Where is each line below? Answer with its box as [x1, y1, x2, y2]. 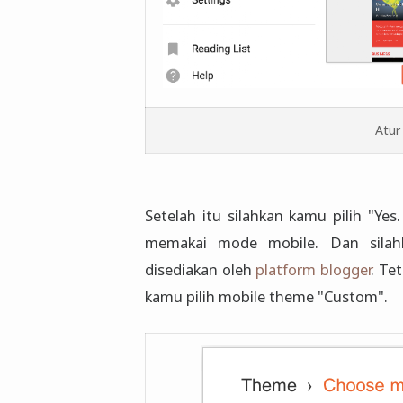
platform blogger [255, 259, 372, 281]
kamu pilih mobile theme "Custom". [145, 286, 388, 308]
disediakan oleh [145, 259, 256, 281]
